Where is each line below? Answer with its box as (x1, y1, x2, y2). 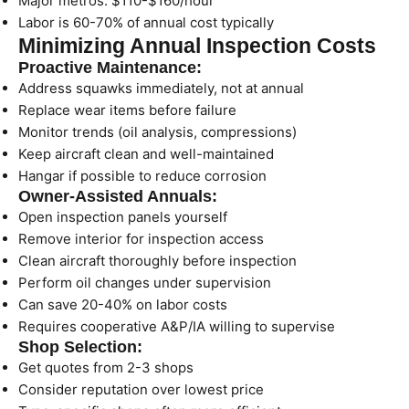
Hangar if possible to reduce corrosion (18, 167, 267, 184)
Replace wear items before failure (18, 101, 236, 119)
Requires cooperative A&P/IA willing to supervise (18, 318, 335, 335)
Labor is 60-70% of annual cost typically (18, 14, 274, 31)
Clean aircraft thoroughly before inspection (18, 252, 297, 269)
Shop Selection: (18, 338, 142, 356)
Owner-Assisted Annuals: (18, 187, 217, 205)
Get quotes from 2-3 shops (18, 359, 194, 376)
